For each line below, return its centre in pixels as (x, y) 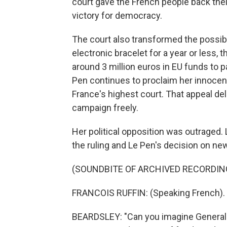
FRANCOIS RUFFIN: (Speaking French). (148, 193)
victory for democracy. (117, 15)
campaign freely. (105, 108)
